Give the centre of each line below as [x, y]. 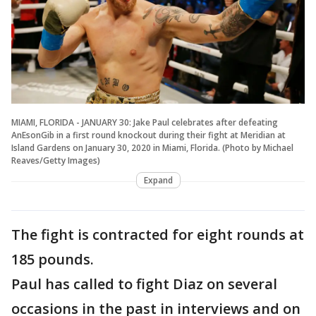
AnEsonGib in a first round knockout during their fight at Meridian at [148, 135]
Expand [158, 180]
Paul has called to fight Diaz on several [144, 284]
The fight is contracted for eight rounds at [158, 234]
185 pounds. [53, 259]
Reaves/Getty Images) [56, 160]
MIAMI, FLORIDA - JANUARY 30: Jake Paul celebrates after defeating [145, 122]
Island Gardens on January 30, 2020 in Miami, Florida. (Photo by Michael [152, 147]
